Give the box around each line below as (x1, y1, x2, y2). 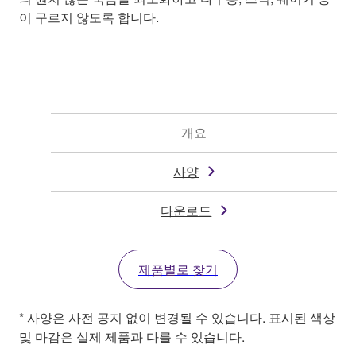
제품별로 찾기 (138, 259, 218, 278)
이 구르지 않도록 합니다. (19, 7, 159, 26)
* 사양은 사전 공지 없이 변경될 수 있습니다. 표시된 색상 (19, 308, 335, 327)
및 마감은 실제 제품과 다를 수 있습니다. (19, 327, 245, 346)
